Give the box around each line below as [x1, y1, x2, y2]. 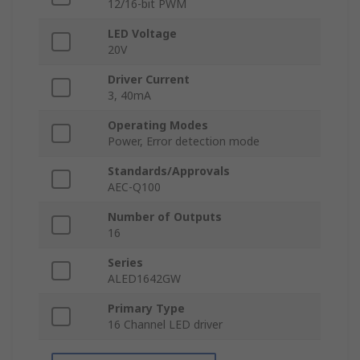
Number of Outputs [108, 209, 222, 225]
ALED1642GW [108, 271, 181, 287]
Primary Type [108, 301, 185, 317]
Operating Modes [108, 117, 208, 133]
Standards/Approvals [108, 163, 230, 179]
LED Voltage [108, 26, 177, 42]
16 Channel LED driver [108, 317, 223, 333]
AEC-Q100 [108, 179, 161, 195]
